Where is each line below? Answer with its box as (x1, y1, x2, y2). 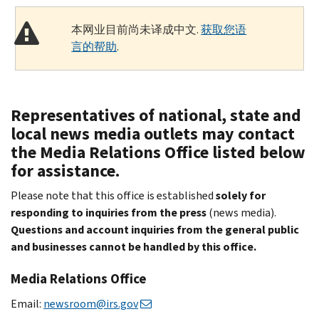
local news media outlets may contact (11, 122, 295, 145)
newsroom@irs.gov (43, 296, 138, 311)
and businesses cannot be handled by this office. (11, 239, 256, 254)
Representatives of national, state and (11, 103, 301, 127)
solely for (216, 187, 266, 203)
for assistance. (11, 159, 120, 182)
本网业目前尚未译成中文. (71, 21, 202, 37)
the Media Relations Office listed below (11, 140, 305, 164)
